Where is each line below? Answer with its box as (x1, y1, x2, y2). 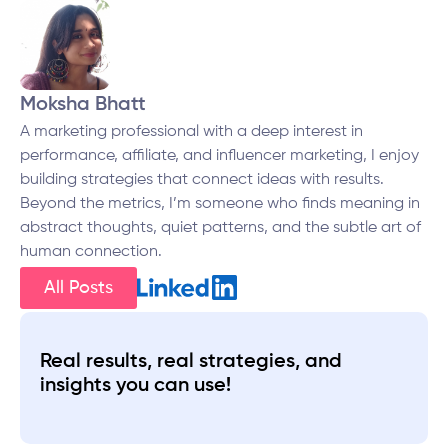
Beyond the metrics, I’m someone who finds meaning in (20, 196, 420, 213)
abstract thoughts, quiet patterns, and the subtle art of (20, 220, 421, 237)
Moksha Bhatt (20, 95, 146, 116)
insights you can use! (40, 375, 231, 396)
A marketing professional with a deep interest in (20, 124, 363, 141)
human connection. (20, 244, 162, 261)
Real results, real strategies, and (40, 351, 342, 372)
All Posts (44, 278, 113, 297)
